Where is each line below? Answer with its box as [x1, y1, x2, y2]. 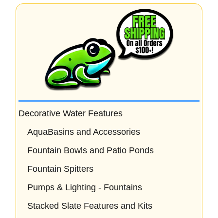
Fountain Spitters [27, 163, 93, 174]
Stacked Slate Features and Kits [27, 200, 152, 211]
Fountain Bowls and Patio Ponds [27, 145, 154, 155]
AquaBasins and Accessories [27, 127, 140, 137]
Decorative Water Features [18, 108, 123, 118]
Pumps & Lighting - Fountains [27, 182, 142, 192]
